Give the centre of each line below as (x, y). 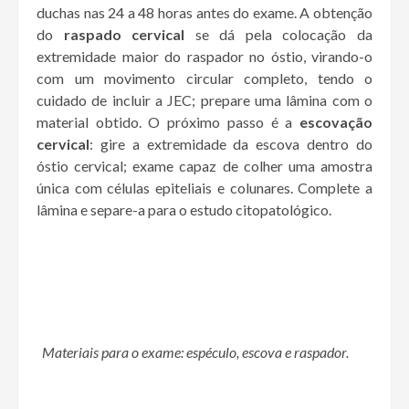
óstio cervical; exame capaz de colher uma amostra (204, 166)
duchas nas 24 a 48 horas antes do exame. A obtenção (204, 13)
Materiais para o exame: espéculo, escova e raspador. (193, 352)
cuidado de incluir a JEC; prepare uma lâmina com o (204, 100)
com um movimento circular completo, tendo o (204, 79)
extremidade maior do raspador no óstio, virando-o (204, 57)
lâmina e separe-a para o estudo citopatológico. (184, 210)
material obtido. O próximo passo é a (165, 122)
